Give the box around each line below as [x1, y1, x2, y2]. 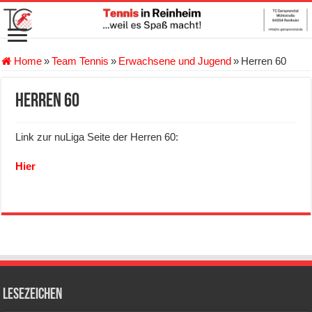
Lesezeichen [3, 287, 63, 304]
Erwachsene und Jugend [118, 55, 232, 68]
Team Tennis [52, 55, 109, 68]
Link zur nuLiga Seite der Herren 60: [15, 131, 179, 143]
